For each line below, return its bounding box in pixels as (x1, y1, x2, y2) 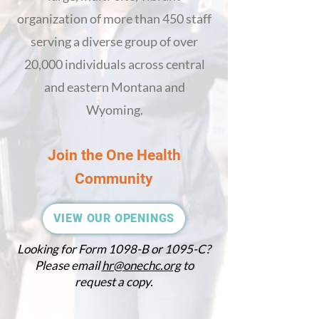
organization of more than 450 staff (17, 11, 211, 26)
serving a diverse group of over (31, 33, 198, 49)
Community (75, 170, 153, 187)
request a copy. (75, 274, 153, 289)
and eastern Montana (43, 79, 162, 95)
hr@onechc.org (101, 258, 181, 273)
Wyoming (85, 102, 140, 117)
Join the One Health (47, 147, 181, 164)
